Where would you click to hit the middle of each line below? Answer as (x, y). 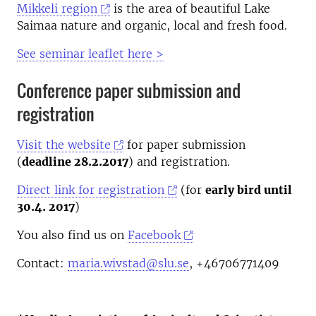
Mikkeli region (57, 8)
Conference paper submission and (129, 90)
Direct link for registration (91, 190)
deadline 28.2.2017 (75, 162)
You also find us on (72, 235)
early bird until (249, 190)
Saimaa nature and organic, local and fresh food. (152, 25)
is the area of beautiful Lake (190, 8)
